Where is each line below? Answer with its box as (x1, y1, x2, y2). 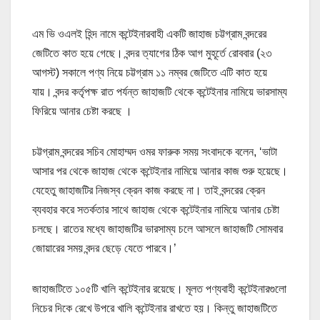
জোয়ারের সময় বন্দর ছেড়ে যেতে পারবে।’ (32, 241, 176, 254)
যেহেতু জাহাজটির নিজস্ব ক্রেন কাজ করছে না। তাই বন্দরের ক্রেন (32, 184, 265, 196)
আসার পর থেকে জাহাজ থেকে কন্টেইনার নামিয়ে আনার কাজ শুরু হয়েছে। (32, 164, 288, 177)
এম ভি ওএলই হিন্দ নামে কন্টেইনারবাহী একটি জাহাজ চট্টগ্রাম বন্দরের (32, 27, 266, 40)
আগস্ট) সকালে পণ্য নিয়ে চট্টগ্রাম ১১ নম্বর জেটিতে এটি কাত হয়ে (32, 66, 267, 79)
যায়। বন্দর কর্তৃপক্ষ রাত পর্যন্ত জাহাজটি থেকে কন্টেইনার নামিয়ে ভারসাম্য (32, 85, 287, 98)
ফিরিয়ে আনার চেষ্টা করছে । (32, 104, 132, 117)
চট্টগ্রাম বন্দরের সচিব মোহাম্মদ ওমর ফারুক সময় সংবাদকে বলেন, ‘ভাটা (32, 145, 277, 158)
